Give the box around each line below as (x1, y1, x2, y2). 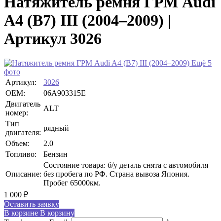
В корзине (4, 208, 38, 217)
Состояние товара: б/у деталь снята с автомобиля (43, 160, 208, 169)
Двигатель (5, 99, 40, 108)
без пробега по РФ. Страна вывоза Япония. (43, 169, 189, 178)
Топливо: (5, 149, 37, 158)
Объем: (5, 139, 30, 147)
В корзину (38, 208, 74, 217)
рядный (43, 123, 69, 132)
